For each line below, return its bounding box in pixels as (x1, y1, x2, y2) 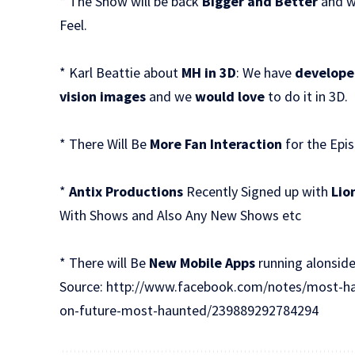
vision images (59, 86, 147, 105)
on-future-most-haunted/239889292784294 (59, 300, 319, 319)
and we (146, 86, 196, 105)
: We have (236, 63, 296, 82)
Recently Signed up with (183, 181, 329, 200)
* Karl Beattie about (59, 63, 179, 82)
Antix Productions (69, 181, 184, 200)
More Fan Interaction (150, 134, 283, 153)
